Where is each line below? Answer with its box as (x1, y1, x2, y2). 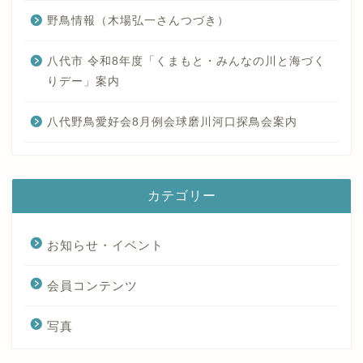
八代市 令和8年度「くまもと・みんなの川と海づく (47, 55, 326, 68)
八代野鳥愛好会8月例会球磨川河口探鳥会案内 (47, 116, 297, 129)
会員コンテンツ (47, 279, 138, 293)
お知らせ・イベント (47, 238, 164, 253)
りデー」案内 (47, 75, 120, 88)
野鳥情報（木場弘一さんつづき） (47, 15, 229, 28)
